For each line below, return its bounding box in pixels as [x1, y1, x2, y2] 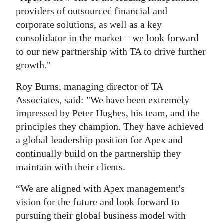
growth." [16, 59, 51, 70]
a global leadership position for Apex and [16, 134, 183, 145]
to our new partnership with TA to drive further [16, 46, 206, 57]
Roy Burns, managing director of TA [16, 81, 163, 92]
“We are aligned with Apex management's [16, 183, 185, 194]
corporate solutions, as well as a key [16, 19, 162, 30]
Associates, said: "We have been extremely [16, 94, 189, 105]
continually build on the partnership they [16, 148, 181, 159]
